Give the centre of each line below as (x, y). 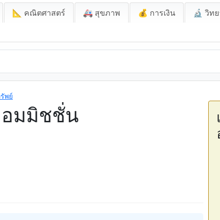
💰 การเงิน (157, 13)
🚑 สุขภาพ (102, 13)
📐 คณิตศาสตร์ (39, 13)
